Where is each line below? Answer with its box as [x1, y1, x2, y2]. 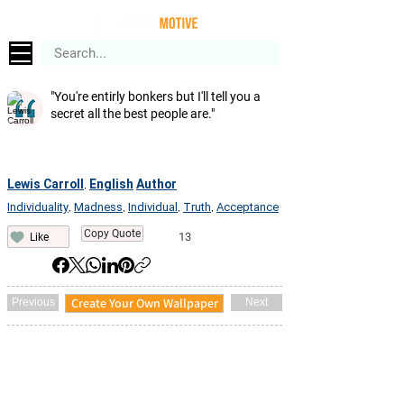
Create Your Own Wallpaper [70, 295, 218, 311]
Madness [74, 200, 123, 214]
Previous [11, 296, 55, 308]
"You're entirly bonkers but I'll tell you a [50, 89, 261, 104]
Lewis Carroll [7, 177, 84, 191]
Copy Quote [84, 227, 141, 240]
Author [136, 177, 177, 191]
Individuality [7, 200, 69, 214]
